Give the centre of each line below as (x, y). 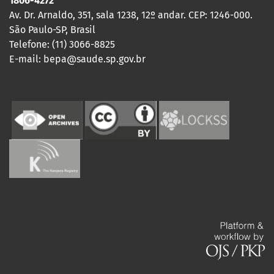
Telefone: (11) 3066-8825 (62, 44)
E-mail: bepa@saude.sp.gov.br (83, 59)
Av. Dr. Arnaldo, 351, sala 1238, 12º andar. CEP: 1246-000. (131, 15)
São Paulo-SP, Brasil (52, 29)
